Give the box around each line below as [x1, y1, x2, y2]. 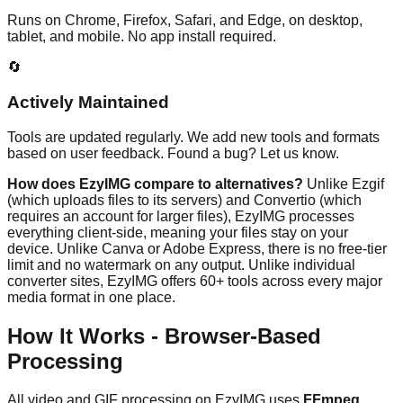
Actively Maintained [7, 93, 169, 112]
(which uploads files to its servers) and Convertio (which [7, 192, 362, 208]
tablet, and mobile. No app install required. [7, 29, 276, 45]
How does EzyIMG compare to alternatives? [7, 175, 303, 192]
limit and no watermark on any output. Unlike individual [7, 256, 355, 273]
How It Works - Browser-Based [7, 323, 321, 348]
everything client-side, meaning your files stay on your [7, 224, 348, 240]
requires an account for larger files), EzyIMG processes [7, 208, 354, 224]
